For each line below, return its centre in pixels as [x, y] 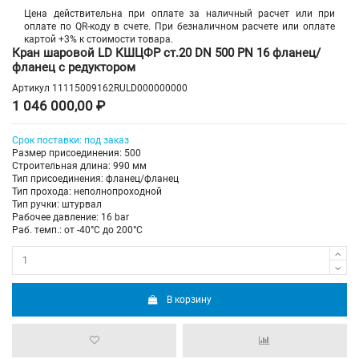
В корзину [190, 299]
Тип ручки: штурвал [57, 205]
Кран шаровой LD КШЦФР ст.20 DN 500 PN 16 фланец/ [166, 52]
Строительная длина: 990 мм [79, 166]
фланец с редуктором [74, 67]
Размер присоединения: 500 [77, 153]
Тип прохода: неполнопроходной [87, 192]
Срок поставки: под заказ [71, 141]
